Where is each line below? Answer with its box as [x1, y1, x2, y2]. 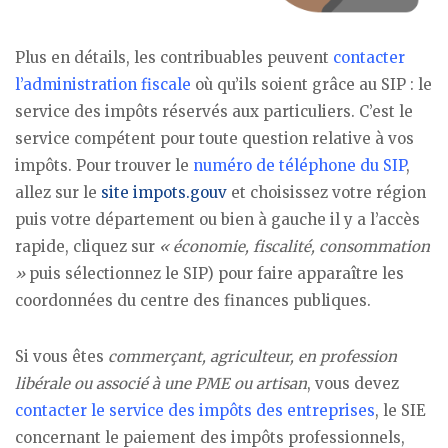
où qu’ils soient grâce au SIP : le [191, 74, 432, 94]
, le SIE [375, 401, 426, 421]
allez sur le [15, 182, 101, 202]
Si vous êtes [15, 347, 108, 367]
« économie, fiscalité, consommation [159, 236, 430, 256]
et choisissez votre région [227, 182, 426, 202]
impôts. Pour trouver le [15, 155, 193, 175]
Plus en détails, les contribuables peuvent [15, 47, 333, 67]
